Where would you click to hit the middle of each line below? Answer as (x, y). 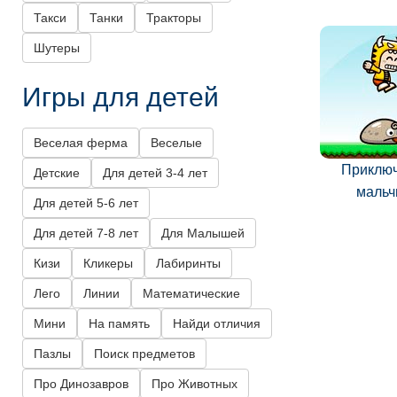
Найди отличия (217, 324)
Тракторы (174, 18)
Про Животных (195, 384)
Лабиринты (188, 264)
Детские (57, 173)
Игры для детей (121, 96)
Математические (191, 294)
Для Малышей (203, 234)
